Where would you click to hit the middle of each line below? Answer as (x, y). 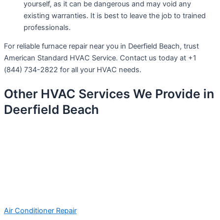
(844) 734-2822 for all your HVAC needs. (73, 70)
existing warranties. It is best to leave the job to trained (115, 15)
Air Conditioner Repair (40, 210)
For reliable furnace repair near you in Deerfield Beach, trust (101, 46)
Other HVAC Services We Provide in (109, 94)
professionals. (47, 27)
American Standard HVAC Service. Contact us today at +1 (100, 58)
